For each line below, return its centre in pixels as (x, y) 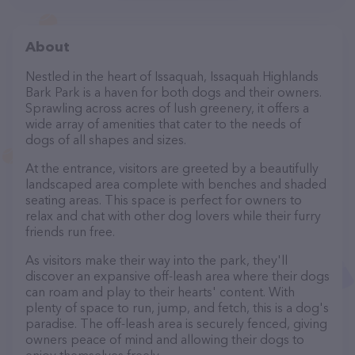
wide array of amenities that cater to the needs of (163, 124)
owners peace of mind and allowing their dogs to (165, 339)
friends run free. (70, 231)
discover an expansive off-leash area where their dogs (177, 276)
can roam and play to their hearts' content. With (160, 292)
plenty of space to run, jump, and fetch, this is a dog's (177, 307)
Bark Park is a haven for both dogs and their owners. (174, 92)
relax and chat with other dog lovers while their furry (173, 216)
